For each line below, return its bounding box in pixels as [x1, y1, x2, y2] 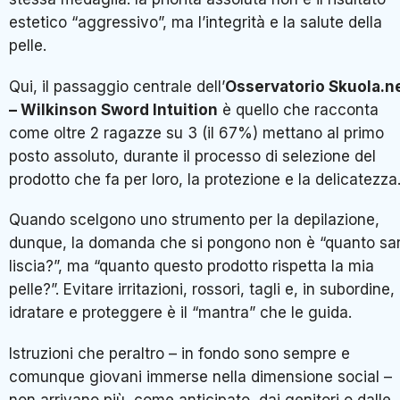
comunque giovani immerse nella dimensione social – [9, 367, 392, 386]
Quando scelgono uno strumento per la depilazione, [9, 211, 379, 229]
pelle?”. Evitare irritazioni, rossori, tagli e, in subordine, [9, 280, 395, 299]
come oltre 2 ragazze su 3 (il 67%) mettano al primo [9, 123, 384, 142]
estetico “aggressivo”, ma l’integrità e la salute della [9, 13, 382, 32]
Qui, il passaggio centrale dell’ [9, 77, 225, 96]
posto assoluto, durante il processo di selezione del [9, 146, 376, 165]
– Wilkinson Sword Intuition [9, 100, 218, 119]
